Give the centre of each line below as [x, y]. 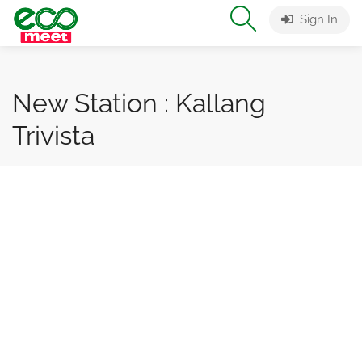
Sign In [317, 19]
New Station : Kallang [139, 103]
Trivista [53, 135]
